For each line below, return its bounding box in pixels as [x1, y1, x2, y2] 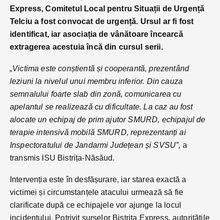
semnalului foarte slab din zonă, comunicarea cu [10, 89, 182, 98]
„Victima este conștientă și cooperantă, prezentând [10, 64, 190, 73]
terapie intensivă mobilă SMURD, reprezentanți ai [10, 128, 186, 137]
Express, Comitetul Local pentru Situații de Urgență [10, 4, 205, 13]
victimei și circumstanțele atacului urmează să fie [10, 188, 184, 196]
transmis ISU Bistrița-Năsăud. [10, 153, 115, 162]
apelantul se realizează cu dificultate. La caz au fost [10, 102, 193, 111]
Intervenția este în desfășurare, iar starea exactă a [10, 175, 187, 184]
